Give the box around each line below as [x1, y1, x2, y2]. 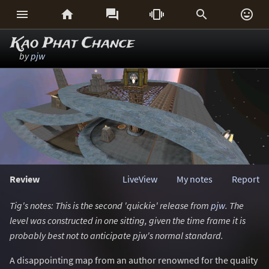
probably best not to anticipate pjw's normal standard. [10, 229, 223, 241]
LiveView [122, 173, 157, 185]
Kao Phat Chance [11, 33, 134, 54]
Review [10, 173, 40, 185]
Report [232, 173, 259, 185]
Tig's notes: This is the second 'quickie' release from [10, 199, 211, 211]
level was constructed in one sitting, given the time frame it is [10, 214, 246, 226]
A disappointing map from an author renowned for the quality [10, 254, 258, 266]
